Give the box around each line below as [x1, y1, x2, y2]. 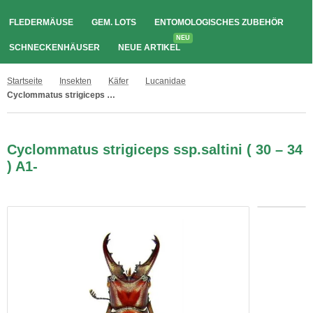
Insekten [59, 76, 92, 86]
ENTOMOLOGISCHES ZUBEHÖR [154, 17, 284, 27]
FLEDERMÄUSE [9, 17, 73, 27]
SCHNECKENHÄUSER [9, 43, 100, 52]
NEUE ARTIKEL [118, 43, 180, 52]
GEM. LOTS [92, 17, 136, 27]
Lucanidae [145, 76, 186, 86]
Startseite [7, 76, 43, 86]
